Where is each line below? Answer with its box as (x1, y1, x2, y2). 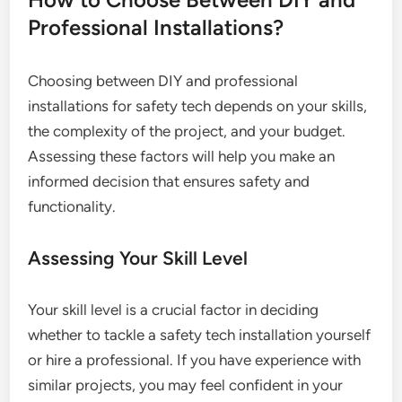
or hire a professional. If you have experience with (28, 351, 362, 370)
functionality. (28, 197, 117, 216)
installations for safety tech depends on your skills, (28, 97, 368, 116)
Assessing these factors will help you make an (28, 147, 336, 166)
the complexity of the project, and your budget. (28, 122, 346, 141)
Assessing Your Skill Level (28, 247, 249, 270)
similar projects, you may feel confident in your (28, 376, 344, 395)
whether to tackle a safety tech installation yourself (28, 326, 371, 345)
